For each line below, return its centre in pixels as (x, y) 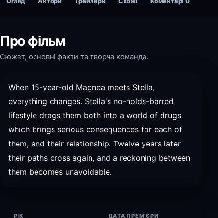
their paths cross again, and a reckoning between (99, 158)
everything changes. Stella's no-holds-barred (91, 101)
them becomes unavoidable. (60, 172)
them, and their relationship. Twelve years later (94, 144)
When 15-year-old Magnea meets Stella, (82, 87)
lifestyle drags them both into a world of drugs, (96, 115)
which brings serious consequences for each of (95, 129)
